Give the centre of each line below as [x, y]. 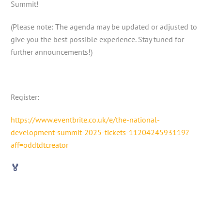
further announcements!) [52, 52]
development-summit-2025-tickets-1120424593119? [100, 132]
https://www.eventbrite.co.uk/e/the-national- [85, 120]
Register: [25, 97]
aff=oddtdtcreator [40, 145]
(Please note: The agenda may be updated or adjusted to [104, 26]
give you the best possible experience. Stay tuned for [98, 39]
